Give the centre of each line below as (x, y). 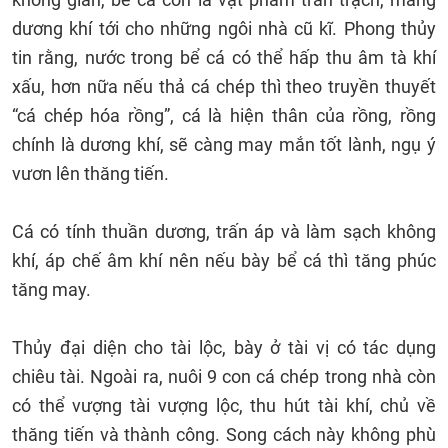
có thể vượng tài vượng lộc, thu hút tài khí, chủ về (224, 405)
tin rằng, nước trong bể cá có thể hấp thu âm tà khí (224, 57)
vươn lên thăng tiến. (92, 173)
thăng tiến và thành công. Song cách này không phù (224, 434)
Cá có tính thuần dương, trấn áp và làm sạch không (224, 231)
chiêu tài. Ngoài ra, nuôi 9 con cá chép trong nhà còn (224, 376)
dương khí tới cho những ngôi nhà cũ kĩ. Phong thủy (224, 28)
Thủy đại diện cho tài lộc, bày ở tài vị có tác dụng (224, 347)
